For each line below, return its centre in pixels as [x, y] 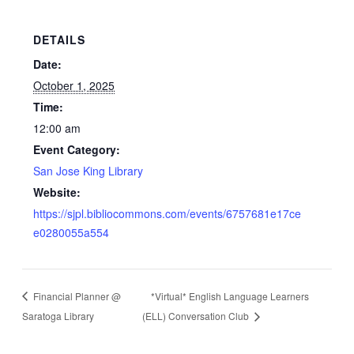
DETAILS [60, 39]
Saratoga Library [58, 316]
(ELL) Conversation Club [197, 316]
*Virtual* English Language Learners [230, 296]
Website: [57, 192]
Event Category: [77, 149]
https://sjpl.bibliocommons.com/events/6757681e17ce [168, 213]
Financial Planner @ [75, 296]
